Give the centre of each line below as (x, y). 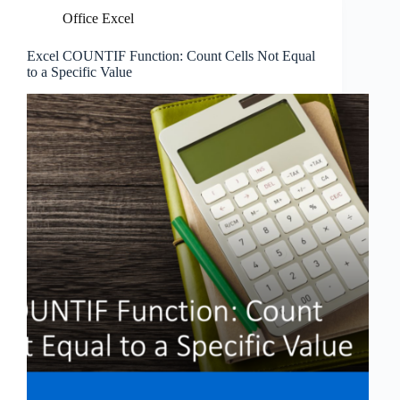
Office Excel (98, 18)
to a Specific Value (79, 72)
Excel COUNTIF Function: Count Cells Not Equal (171, 56)
